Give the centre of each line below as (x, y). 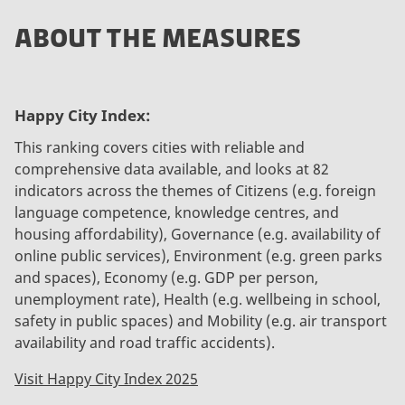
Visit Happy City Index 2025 (106, 378)
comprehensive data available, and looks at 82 (172, 169)
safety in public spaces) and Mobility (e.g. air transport (201, 320)
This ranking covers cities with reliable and (160, 147)
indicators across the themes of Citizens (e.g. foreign (195, 190)
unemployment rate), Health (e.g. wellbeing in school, (198, 299)
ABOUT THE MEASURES (158, 38)
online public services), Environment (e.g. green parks (198, 255)
